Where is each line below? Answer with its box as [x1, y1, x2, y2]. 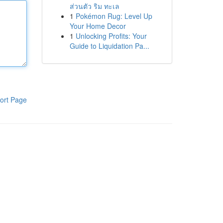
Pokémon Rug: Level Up [75, 11, 152, 21]
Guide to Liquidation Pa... [69, 41, 149, 51]
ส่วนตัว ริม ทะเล [69, 1, 119, 11]
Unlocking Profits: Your [75, 31, 147, 41]
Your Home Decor [69, 21, 126, 31]
